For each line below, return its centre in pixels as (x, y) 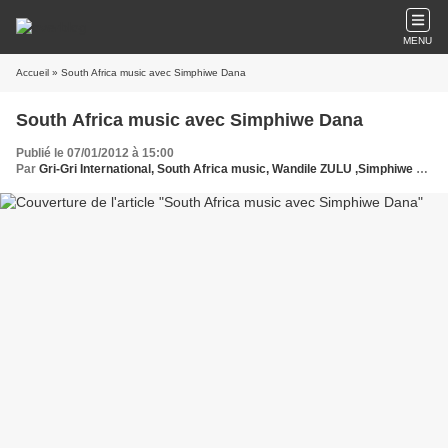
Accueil (32, 72)
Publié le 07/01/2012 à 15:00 (95, 153)
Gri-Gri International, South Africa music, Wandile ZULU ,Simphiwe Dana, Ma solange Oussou (227, 169)
